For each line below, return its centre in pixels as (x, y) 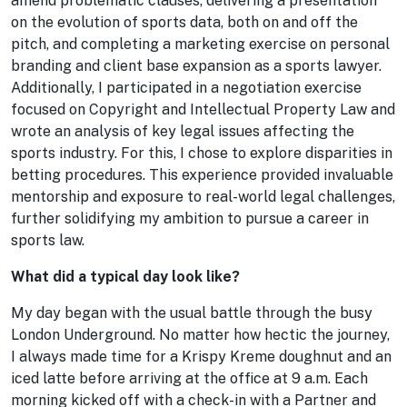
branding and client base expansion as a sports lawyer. (196, 66)
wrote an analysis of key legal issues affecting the (183, 131)
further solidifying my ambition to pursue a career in (190, 218)
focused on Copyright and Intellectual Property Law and (203, 109)
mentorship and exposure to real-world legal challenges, (203, 197)
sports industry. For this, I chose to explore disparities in (202, 153)
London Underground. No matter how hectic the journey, (200, 335)
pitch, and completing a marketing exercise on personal (200, 44)
